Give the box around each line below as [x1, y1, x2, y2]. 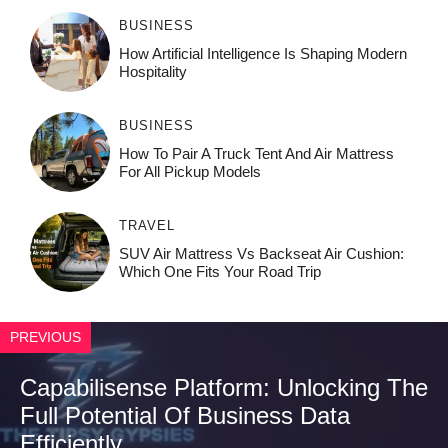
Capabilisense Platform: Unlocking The [20, 373, 428, 401]
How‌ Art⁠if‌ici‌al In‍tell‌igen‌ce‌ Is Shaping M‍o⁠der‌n [118, 44, 407, 62]
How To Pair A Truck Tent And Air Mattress [118, 144, 394, 162]
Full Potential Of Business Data [20, 401, 350, 429]
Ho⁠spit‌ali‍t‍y [118, 62, 187, 80]
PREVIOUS [10, 328, 81, 345]
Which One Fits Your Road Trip [118, 262, 321, 280]
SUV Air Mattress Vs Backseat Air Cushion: [118, 244, 404, 262]
